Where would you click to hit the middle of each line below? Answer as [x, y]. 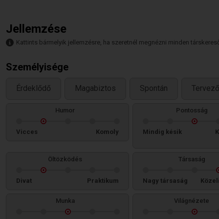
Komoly [107, 132]
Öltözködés [65, 159]
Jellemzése [36, 29]
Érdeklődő [33, 88]
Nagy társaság [165, 181]
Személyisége [37, 67]
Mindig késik [162, 132]
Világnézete [192, 201]
